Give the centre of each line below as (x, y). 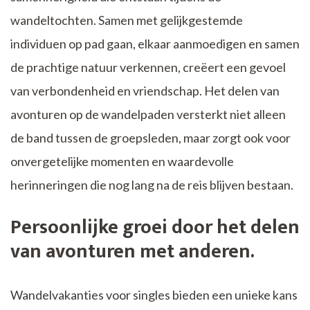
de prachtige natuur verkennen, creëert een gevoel (148, 67)
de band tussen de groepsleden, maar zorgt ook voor (151, 138)
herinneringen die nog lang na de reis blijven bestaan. (152, 185)
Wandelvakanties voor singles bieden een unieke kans (154, 295)
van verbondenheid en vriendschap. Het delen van (145, 91)
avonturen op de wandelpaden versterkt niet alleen (148, 115)
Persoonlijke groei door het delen (155, 228)
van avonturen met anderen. (133, 252)
